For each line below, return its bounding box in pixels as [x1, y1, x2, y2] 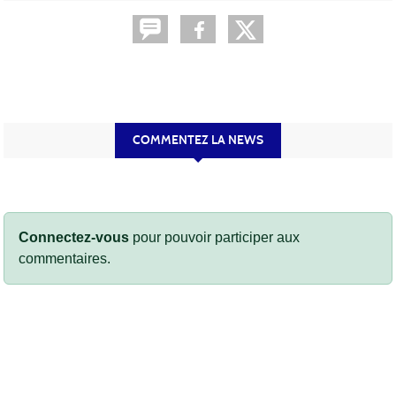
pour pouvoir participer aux [129, 229, 300, 245]
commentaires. [19, 250, 110, 266]
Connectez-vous [19, 229, 129, 245]
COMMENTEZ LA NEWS [133, 132, 263, 148]
